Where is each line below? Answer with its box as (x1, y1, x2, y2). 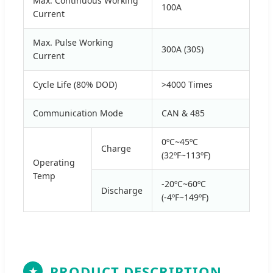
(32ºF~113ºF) (161, 149, 210, 161)
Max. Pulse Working (33, 36, 113, 48)
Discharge (101, 184, 143, 196)
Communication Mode (33, 107, 123, 119)
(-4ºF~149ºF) (161, 191, 208, 203)
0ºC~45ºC (161, 135, 198, 147)
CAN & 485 (161, 107, 205, 119)
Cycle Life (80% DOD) (33, 78, 117, 90)
